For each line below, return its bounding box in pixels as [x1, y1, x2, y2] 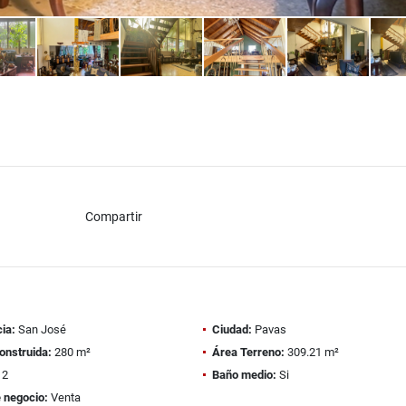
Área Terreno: [212, 345, 285, 359]
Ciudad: [212, 323, 252, 336]
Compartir [84, 208, 142, 224]
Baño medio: [212, 368, 276, 382]
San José [14, 323, 66, 336]
